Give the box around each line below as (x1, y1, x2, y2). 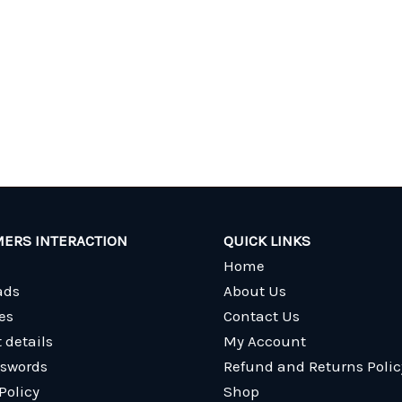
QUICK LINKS (223, 232, 310, 249)
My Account (223, 332, 306, 350)
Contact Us (223, 307, 300, 325)
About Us (223, 282, 286, 300)
